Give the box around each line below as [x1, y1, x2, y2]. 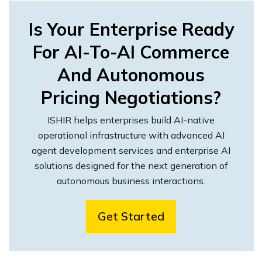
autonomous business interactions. [57, 175, 205, 187]
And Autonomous [57, 64, 205, 86]
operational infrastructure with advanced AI [37, 129, 225, 141]
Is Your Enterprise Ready [28, 18, 234, 40]
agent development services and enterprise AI [32, 144, 230, 156]
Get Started [98, 209, 164, 223]
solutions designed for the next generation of [34, 160, 228, 171]
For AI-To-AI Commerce [33, 41, 229, 63]
